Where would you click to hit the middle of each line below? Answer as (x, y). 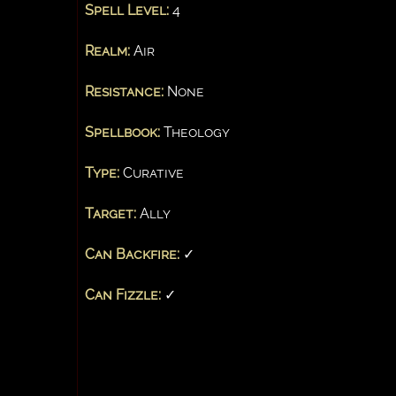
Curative (152, 172)
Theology (195, 132)
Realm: (107, 50)
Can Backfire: (132, 254)
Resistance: (124, 91)
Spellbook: (122, 132)
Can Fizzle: (123, 294)
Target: (110, 213)
